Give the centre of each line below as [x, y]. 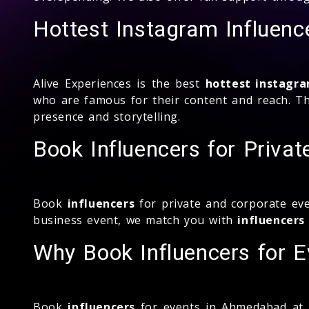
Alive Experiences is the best [119, 83]
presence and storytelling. [107, 116]
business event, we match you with [136, 220]
